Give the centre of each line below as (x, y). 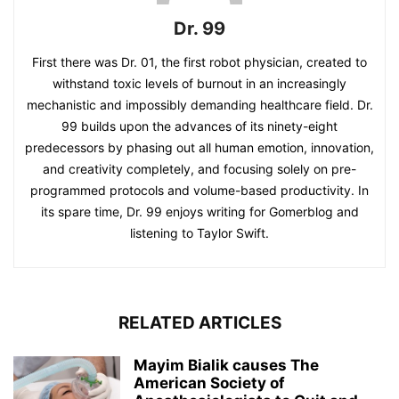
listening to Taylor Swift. (199, 232)
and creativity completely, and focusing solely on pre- (199, 168)
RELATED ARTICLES (199, 322)
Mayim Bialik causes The (226, 365)
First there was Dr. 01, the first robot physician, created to (199, 61)
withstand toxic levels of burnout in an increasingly (199, 83)
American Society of (209, 383)
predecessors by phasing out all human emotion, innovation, (199, 147)
